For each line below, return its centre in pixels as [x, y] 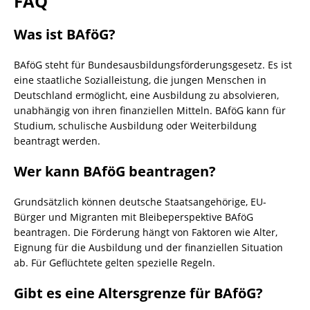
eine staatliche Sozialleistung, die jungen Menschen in [140, 80]
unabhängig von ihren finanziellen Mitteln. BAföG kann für [150, 110]
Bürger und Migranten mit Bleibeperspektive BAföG [134, 217]
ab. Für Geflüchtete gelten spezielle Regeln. [115, 263]
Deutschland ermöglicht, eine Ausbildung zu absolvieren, [146, 95]
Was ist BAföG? [65, 34]
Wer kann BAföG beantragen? [115, 171]
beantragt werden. [57, 141]
